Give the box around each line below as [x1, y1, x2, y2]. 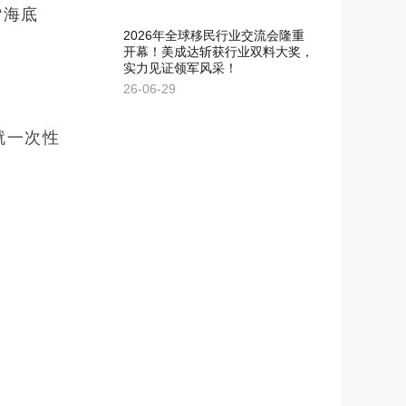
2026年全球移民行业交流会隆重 [123, 28, 304, 43]
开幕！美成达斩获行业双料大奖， [123, 44, 314, 59]
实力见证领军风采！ [123, 61, 237, 75]
